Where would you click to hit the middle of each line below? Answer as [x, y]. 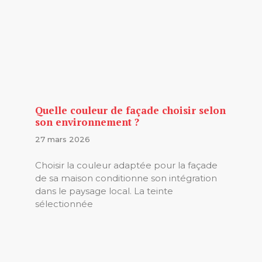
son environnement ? [87, 122]
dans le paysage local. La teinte [104, 191]
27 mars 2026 [63, 139]
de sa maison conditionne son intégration [126, 178]
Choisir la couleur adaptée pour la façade [126, 165]
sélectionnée [64, 204]
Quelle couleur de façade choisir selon [130, 111]
